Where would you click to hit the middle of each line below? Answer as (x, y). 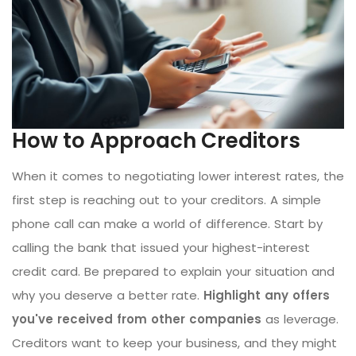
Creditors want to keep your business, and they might (174, 342)
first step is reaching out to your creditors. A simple (166, 199)
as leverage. (300, 319)
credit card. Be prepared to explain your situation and (173, 271)
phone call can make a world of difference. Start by (167, 223)
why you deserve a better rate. (108, 295)
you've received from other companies (137, 319)
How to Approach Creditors (156, 140)
